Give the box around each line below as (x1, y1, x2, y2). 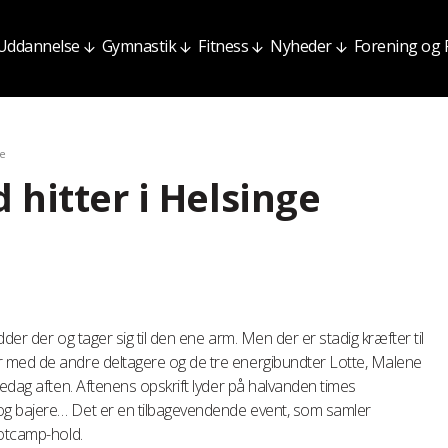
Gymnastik (101, 35, 177, 57)
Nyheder (270, 35, 332, 57)
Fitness (198, 35, 249, 57)
